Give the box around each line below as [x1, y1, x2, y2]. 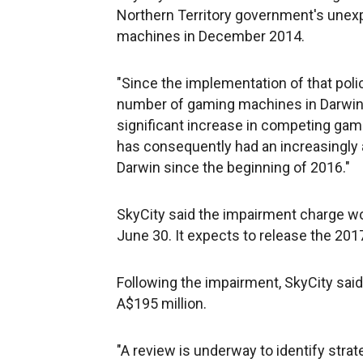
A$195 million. [117, 295, 207, 312]
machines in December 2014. [117, 28, 305, 45]
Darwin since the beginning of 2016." [117, 159, 350, 176]
